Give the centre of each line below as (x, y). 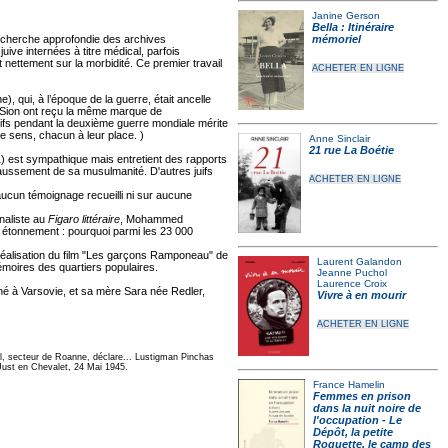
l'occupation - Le (358, 420)
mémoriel (336, 39)
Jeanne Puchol (352, 272)
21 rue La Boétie (352, 150)
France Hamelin (349, 384)
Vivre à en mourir (362, 295)
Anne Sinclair (340, 138)
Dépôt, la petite (353, 432)
